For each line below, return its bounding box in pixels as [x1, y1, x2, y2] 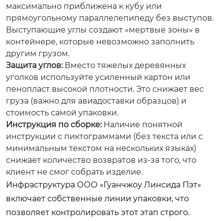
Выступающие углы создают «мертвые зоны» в [6, 25, 200, 35]
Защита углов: [6, 60, 63, 70]
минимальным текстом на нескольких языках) [6, 143, 196, 153]
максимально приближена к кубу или [6, 1, 162, 11]
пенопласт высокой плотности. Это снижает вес [6, 84, 204, 94]
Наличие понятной [102, 119, 183, 129]
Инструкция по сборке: [6, 119, 102, 129]
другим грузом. [6, 48, 70, 58]
